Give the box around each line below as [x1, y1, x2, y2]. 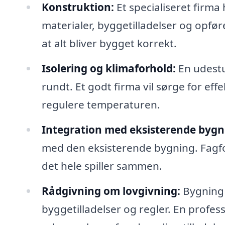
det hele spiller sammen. [41, 158, 162, 173]
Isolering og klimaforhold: [41, 61, 176, 75]
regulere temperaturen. [41, 97, 160, 111]
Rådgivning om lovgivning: [41, 183, 180, 198]
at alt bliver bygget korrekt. [41, 36, 177, 51]
